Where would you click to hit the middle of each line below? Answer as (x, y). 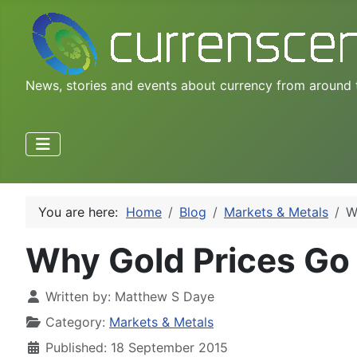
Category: (75, 322)
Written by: (78, 296)
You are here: (82, 212)
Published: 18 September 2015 (137, 347)
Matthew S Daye (165, 296)
